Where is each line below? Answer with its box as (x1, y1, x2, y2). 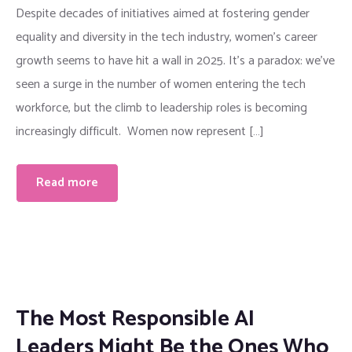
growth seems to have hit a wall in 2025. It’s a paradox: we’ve (16, 49, 335, 71)
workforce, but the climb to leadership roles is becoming (16, 97, 307, 119)
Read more (36, 171, 98, 193)
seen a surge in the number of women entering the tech (16, 73, 306, 95)
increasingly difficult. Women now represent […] (16, 120, 264, 142)
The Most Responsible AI (16, 300, 255, 337)
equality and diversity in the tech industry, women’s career (16, 26, 317, 48)
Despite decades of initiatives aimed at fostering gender (16, 2, 310, 24)
